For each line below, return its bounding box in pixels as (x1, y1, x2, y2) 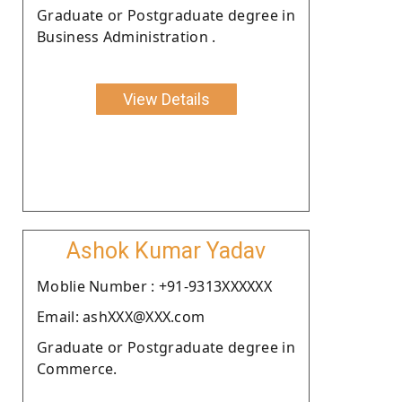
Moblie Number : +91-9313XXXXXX (37, 275, 272, 296)
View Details (122, 89, 210, 109)
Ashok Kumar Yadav (66, 237, 266, 264)
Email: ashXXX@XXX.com (37, 306, 205, 327)
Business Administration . (37, 26, 216, 47)
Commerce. (37, 358, 118, 379)
